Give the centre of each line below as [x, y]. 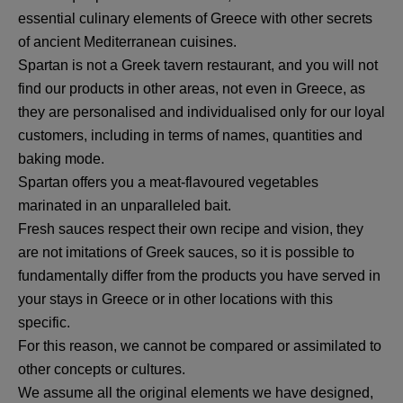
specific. [44, 322]
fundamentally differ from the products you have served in [199, 276]
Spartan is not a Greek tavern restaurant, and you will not [198, 65]
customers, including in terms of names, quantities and [190, 135]
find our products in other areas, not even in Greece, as [192, 89]
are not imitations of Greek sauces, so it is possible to [186, 252]
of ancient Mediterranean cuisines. [127, 42]
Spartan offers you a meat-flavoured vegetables [168, 182]
